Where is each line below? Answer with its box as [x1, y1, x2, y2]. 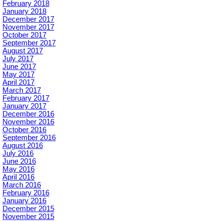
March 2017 [2, 86, 41, 94]
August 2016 [2, 142, 43, 149]
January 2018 [2, 7, 46, 15]
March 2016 [2, 181, 41, 189]
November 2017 [2, 23, 54, 31]
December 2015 [2, 205, 54, 213]
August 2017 [2, 47, 43, 55]
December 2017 [2, 15, 54, 23]
